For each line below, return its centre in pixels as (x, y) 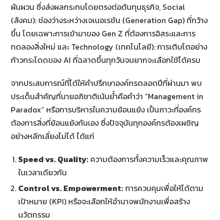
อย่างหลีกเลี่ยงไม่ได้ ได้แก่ (53, 136)
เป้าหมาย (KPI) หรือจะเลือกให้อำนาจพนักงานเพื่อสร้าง (104, 201)
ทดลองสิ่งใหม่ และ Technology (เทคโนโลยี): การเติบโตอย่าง (109, 46)
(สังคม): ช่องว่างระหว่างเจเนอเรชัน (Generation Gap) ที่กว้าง (110, 20)
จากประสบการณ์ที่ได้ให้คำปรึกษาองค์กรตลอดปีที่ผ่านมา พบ (107, 83)
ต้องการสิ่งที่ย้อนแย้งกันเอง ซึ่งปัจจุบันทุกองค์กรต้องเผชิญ (105, 123)
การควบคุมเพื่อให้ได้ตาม (164, 188)
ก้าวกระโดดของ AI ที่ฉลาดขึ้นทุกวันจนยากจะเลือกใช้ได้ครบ (106, 60)
